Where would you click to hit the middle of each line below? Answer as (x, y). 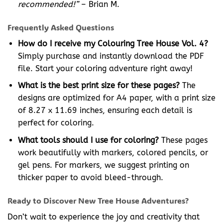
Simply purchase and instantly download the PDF (111, 56)
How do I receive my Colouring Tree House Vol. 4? (113, 43)
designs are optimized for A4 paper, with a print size (116, 98)
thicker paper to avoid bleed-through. (90, 177)
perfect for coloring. (56, 123)
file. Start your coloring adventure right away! (105, 68)
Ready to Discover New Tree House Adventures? (98, 200)
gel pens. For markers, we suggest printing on (103, 165)
